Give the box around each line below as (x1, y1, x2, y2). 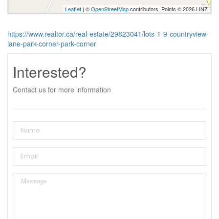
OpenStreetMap (91, 4, 129, 13)
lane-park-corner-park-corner (7, 38, 96, 48)
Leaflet (65, 4, 81, 13)
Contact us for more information (13, 84, 111, 94)
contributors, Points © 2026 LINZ (129, 4, 208, 13)
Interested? (13, 61, 87, 82)
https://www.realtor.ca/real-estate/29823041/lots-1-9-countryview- (7, 28, 209, 39)
